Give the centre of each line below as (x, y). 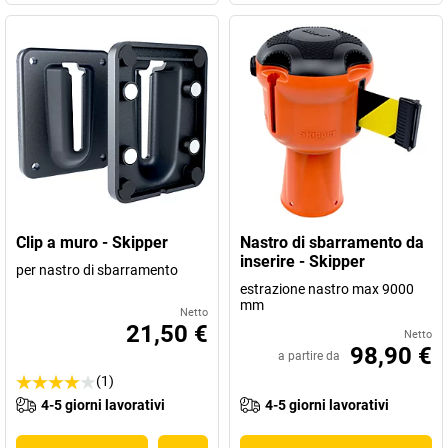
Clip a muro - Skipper (92, 242)
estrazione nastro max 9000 (327, 289)
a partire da (309, 356)
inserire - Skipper (302, 261)
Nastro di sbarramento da (332, 242)
